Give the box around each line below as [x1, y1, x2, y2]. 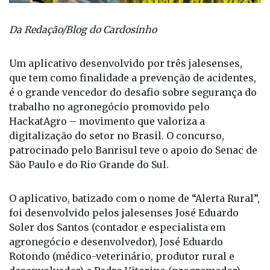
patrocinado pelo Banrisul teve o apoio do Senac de [9, 164, 257, 177]
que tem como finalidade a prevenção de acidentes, [9, 92, 256, 104]
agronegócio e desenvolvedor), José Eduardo [9, 256, 223, 268]
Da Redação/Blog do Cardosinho [9, 43, 157, 56]
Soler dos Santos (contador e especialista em [9, 241, 225, 254]
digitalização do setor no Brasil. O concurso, [9, 149, 224, 162]
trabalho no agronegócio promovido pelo [9, 121, 210, 133]
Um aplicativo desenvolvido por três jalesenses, [9, 77, 242, 90]
